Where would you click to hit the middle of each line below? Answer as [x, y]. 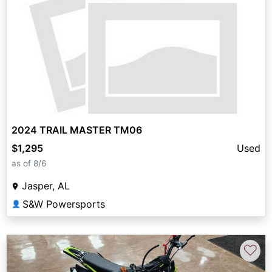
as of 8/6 [29, 164]
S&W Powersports [64, 204]
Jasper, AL [46, 186]
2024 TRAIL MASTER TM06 [77, 130]
